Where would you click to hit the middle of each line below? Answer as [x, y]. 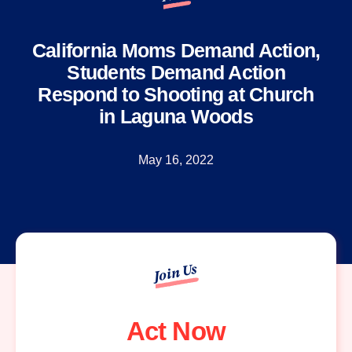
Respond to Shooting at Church [176, 95]
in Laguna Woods [176, 117]
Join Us [176, 273]
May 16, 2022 [176, 160]
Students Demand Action [176, 73]
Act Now [176, 332]
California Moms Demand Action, [176, 51]
